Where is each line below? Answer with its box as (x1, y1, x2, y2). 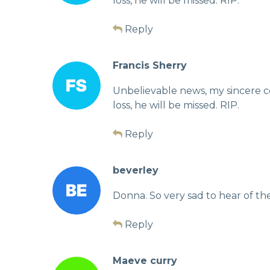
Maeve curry (113, 254, 177, 266)
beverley (113, 164, 159, 176)
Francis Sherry (113, 59, 187, 71)
